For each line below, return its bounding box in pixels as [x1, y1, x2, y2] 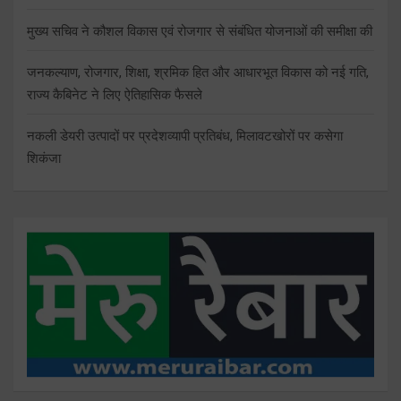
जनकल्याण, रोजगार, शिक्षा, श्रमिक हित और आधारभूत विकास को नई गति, [27, 64, 369, 81]
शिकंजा [27, 149, 61, 166]
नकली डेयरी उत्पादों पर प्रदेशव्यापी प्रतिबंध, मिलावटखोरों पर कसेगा [27, 127, 343, 144]
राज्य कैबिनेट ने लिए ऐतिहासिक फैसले [27, 86, 202, 103]
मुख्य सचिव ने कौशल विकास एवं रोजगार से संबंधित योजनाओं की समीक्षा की [27, 22, 372, 39]
